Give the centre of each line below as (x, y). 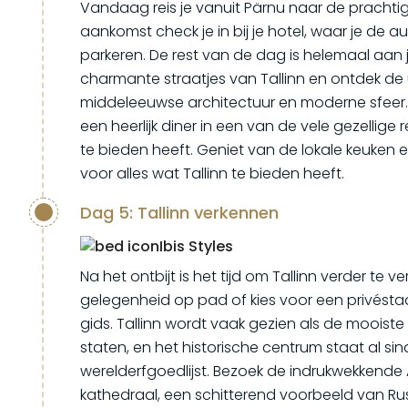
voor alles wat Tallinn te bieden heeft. (212, 173)
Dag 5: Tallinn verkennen (179, 213)
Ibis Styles (196, 246)
